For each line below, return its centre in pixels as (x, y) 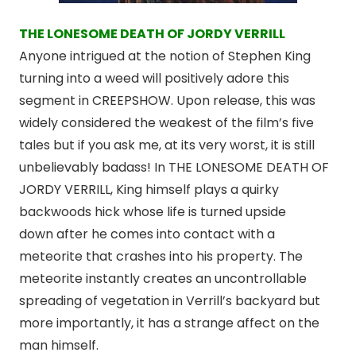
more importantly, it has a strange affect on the (169, 323)
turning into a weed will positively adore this (154, 79)
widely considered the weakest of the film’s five (166, 123)
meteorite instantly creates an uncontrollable (163, 279)
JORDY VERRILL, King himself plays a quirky (149, 190)
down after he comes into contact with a (147, 234)
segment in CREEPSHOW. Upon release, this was (167, 101)
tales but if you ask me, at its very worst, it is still (167, 145)
